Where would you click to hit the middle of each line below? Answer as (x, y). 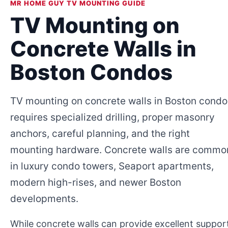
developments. (44, 198)
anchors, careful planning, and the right (100, 133)
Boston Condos (91, 72)
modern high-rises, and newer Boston (95, 182)
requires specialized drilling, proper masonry (112, 117)
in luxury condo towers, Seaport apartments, (112, 166)
